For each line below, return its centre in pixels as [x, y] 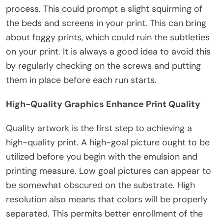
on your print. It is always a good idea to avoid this [108, 51]
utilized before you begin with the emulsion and [102, 156]
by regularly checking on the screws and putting [103, 66]
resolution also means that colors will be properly [107, 199]
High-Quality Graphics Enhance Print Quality [103, 104]
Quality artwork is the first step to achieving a [99, 128]
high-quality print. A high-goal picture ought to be [108, 142]
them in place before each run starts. [81, 80]
